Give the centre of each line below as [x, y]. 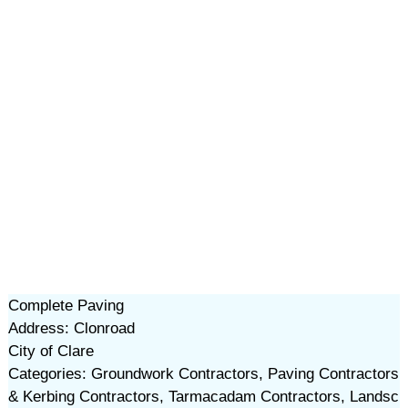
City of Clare [51, 351]
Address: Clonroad [71, 328]
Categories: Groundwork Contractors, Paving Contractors [203, 374]
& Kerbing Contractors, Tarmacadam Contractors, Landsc [203, 397]
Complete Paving [66, 306]
